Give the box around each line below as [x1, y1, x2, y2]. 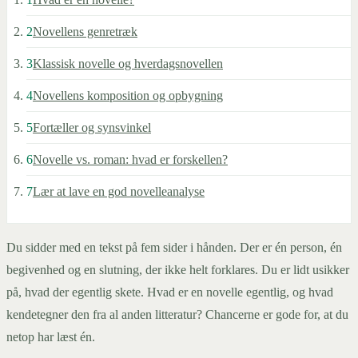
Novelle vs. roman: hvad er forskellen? [33, 153, 228, 167]
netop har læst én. [6, 330, 95, 344]
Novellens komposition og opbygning [33, 89, 223, 103]
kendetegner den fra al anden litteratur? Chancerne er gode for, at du [6, 308, 348, 322]
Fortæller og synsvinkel [33, 121, 151, 135]
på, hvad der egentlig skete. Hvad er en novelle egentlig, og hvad [6, 285, 333, 300]
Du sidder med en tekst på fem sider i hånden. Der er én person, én [6, 241, 342, 255]
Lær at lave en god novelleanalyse [33, 185, 205, 199]
